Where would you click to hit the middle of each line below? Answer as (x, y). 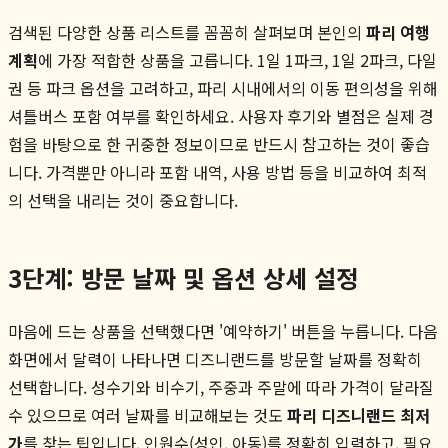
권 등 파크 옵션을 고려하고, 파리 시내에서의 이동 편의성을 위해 (223, 87)
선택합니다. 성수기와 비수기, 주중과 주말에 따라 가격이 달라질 (221, 386)
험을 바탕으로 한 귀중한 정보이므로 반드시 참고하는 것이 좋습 (219, 143)
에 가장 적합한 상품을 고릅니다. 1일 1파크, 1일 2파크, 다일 (237, 59)
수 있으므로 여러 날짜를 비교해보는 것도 (147, 414)
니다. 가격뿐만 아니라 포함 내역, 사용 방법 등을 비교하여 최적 (217, 171)
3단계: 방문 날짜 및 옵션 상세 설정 (183, 277)
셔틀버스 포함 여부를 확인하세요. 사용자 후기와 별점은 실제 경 (221, 115)
